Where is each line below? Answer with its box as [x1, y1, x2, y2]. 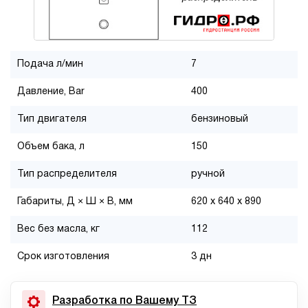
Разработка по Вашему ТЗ [52, 296, 197, 307]
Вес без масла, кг [17, 224, 100, 234]
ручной [191, 169, 225, 179]
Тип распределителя [17, 169, 117, 179]
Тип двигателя [17, 114, 87, 124]
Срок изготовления [17, 252, 109, 261]
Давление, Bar [17, 87, 85, 96]
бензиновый [191, 114, 248, 124]
